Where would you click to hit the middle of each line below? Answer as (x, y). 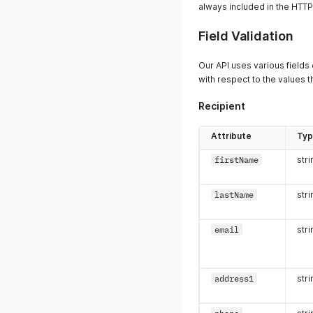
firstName (236, 160)
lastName (234, 195)
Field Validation (246, 36)
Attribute (231, 136)
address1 (234, 278)
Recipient (222, 106)
